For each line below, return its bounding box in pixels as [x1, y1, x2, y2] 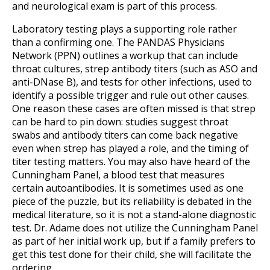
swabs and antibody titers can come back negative [12, 128, 238, 142]
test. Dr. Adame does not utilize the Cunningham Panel [12, 221, 258, 234]
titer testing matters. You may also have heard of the [12, 154, 250, 168]
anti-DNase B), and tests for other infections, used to [12, 75, 252, 89]
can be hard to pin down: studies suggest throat [12, 115, 228, 128]
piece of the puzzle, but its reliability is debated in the [12, 194, 252, 208]
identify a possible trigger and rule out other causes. [12, 88, 249, 102]
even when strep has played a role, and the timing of [12, 141, 249, 155]
